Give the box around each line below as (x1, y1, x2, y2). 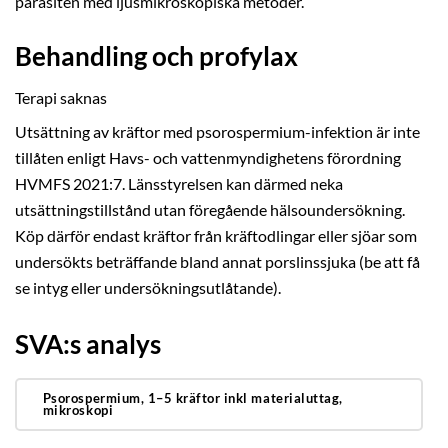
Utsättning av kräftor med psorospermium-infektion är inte (15, 122, 420, 141)
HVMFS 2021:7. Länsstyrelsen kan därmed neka (15, 174, 343, 193)
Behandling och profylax (15, 40, 298, 73)
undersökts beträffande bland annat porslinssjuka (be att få (15, 252, 420, 271)
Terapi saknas (15, 89, 107, 108)
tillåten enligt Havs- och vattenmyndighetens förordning (15, 148, 401, 167)
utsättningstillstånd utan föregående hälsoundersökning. (15, 200, 405, 219)
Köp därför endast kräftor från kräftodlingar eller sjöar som (15, 226, 417, 245)
